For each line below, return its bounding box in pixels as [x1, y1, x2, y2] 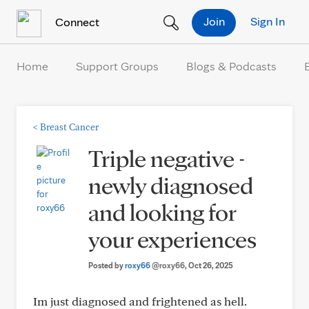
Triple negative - [88, 143, 245, 173]
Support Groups [76, 59, 159, 73]
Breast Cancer [40, 121, 99, 132]
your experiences [88, 223, 257, 254]
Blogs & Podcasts [186, 59, 277, 73]
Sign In [250, 13, 285, 28]
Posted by [88, 260, 125, 270]
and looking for [88, 197, 236, 227]
